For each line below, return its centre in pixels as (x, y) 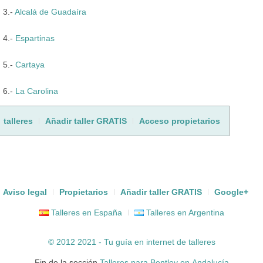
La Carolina (37, 91)
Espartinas (35, 38)
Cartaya (30, 64)
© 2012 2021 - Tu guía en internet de (118, 242)
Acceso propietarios (180, 121)
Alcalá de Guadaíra (50, 11)
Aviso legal (25, 192)
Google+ (231, 192)
